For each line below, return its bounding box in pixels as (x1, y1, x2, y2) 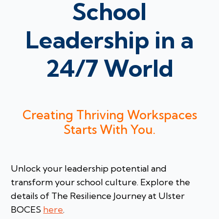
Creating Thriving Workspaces (22, 107, 197, 122)
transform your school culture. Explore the (11, 176, 191, 188)
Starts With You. (64, 121, 155, 137)
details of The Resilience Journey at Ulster (11, 190, 185, 202)
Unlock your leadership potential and (11, 163, 167, 175)
